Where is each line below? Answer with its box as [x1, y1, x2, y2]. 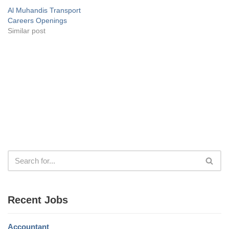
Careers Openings [8, 16, 67, 25]
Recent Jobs [8, 194, 68, 205]
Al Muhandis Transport [8, 6, 81, 14]
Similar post [8, 26, 45, 35]
